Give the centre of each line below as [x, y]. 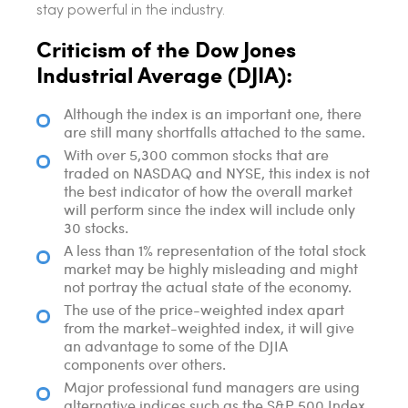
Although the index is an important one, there [213, 114]
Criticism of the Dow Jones [166, 49]
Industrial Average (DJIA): [164, 74]
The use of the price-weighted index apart [204, 310]
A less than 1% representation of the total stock [215, 250]
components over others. [145, 364]
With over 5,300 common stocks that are [196, 155]
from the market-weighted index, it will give [209, 328]
